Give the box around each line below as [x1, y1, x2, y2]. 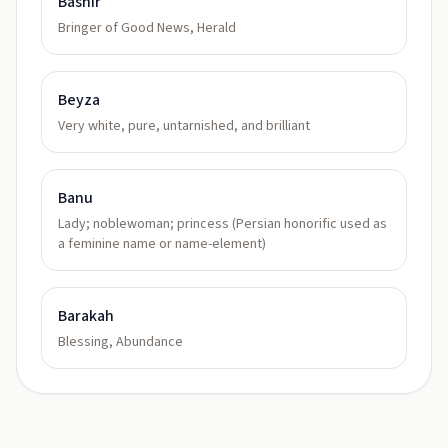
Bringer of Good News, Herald [58, 18, 236, 38]
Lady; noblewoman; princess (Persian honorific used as [58, 214, 387, 234]
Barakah [58, 305, 114, 327]
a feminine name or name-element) [58, 234, 266, 254]
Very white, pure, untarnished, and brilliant [58, 116, 310, 136]
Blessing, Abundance [58, 332, 183, 352]
